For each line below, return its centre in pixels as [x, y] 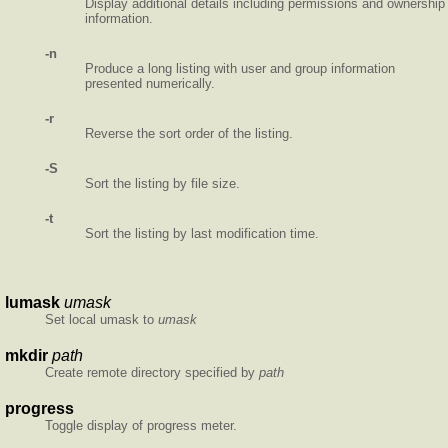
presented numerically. [150, 83]
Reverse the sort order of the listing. [189, 133]
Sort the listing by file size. [162, 183]
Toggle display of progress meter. [141, 426]
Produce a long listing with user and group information [240, 68]
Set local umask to [101, 320]
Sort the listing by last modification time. [202, 233]
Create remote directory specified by [152, 373]
